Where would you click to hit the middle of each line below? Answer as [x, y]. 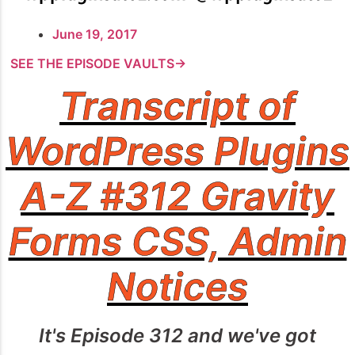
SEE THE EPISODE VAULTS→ [98, 64]
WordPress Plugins [177, 151]
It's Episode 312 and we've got [177, 336]
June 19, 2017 [95, 34]
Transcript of [177, 106]
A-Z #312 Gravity [177, 197]
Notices [177, 287]
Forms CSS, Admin [177, 242]
